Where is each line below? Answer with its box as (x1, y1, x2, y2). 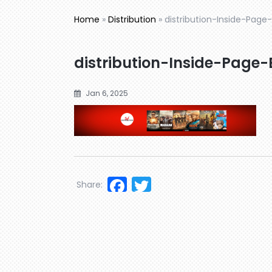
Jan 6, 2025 (84, 87, 128, 98)
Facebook (127, 171, 219, 199)
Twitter (151, 171, 215, 199)
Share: (76, 178, 103, 191)
